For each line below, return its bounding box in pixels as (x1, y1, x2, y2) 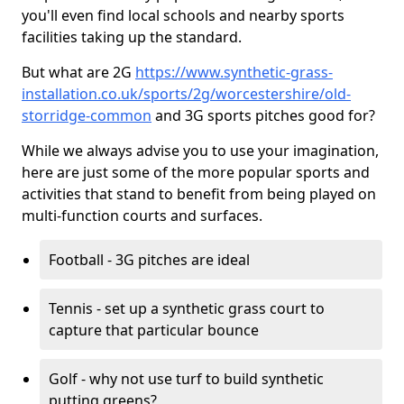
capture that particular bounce (49, 320, 259, 340)
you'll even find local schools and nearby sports (22, 5, 344, 25)
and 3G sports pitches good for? (151, 106, 375, 125)
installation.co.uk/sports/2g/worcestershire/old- (22, 84, 351, 104)
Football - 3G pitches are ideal (49, 250, 250, 270)
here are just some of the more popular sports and (22, 162, 370, 182)
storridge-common (22, 106, 151, 125)
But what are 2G (22, 62, 135, 82)
